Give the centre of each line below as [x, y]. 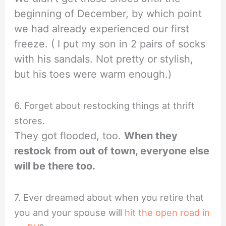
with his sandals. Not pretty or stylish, [104, 59]
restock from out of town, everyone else [112, 151]
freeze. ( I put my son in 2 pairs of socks [110, 44]
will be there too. [55, 166]
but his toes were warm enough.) [93, 74]
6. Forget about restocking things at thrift [105, 105]
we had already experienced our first [102, 29]
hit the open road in [167, 212]
